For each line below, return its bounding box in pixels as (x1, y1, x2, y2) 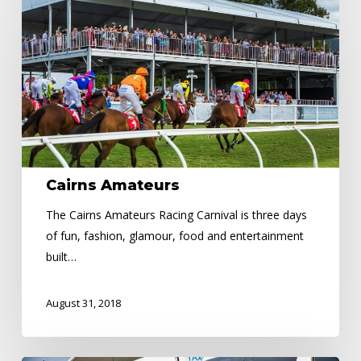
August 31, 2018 (45, 296, 121, 311)
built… (45, 249, 77, 265)
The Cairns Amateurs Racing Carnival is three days (45, 207, 307, 223)
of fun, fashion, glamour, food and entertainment (45, 228, 304, 244)
